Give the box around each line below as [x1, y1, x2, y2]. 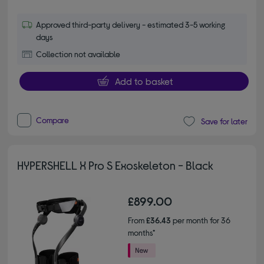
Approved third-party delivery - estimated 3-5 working [36, 19, 226, 29]
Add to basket [114, 75, 173, 87]
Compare [36, 114, 70, 125]
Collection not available [36, 48, 121, 59]
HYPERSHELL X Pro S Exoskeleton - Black [17, 157, 214, 172]
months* [128, 227, 155, 237]
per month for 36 [171, 214, 230, 225]
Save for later [200, 116, 247, 127]
